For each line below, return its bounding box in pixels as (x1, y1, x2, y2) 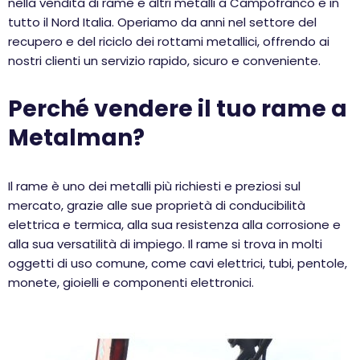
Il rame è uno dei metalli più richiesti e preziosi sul (8, 178, 301, 194)
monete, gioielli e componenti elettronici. (8, 274, 254, 291)
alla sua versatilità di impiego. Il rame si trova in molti (8, 235, 322, 252)
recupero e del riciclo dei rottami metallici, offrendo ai (8, 33, 329, 50)
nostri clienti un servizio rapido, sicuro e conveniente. (8, 52, 321, 69)
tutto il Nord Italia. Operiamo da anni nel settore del (8, 14, 317, 31)
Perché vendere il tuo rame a (8, 93, 347, 125)
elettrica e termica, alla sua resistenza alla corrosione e (8, 216, 341, 233)
